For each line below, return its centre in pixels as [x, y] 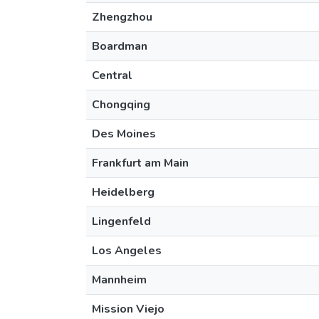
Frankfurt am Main [140, 163]
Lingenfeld [121, 221]
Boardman [120, 46]
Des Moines [124, 134]
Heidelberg [123, 192]
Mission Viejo [128, 309]
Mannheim [119, 280]
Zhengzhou [122, 17]
